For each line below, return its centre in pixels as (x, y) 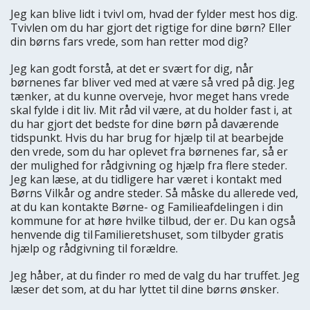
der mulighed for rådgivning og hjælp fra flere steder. (149, 165)
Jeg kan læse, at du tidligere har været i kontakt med (146, 179)
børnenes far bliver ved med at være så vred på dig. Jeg (153, 82)
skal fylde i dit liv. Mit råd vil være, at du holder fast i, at (151, 110)
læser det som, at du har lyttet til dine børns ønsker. (145, 289)
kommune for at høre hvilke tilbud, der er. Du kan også (153, 220)
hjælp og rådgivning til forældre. (94, 248)
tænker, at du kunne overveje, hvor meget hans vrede (150, 96)
